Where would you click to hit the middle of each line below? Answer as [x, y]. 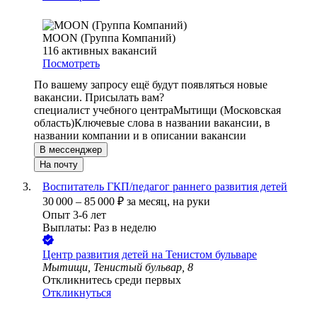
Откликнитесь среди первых [112, 280]
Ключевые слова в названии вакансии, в [172, 123]
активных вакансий [109, 51]
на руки [191, 202]
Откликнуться [77, 293]
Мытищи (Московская [227, 110]
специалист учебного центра [104, 110]
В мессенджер [71, 150]
